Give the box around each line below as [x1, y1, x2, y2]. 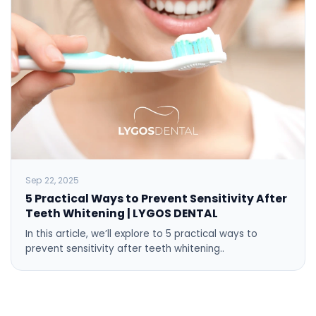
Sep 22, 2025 [25, 174, 79, 186]
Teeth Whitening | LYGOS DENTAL [25, 205, 218, 221]
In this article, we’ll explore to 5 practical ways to [25, 226, 257, 241]
